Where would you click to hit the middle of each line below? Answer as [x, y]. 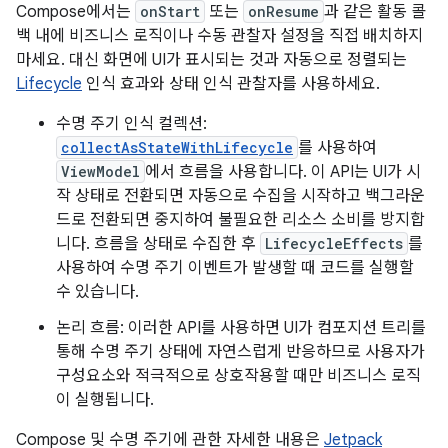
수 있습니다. [97, 291]
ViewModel [100, 171]
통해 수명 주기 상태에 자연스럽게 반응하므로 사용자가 [240, 351]
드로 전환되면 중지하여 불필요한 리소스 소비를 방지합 [240, 219]
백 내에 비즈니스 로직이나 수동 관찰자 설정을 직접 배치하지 [219, 35]
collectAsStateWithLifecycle [177, 147]
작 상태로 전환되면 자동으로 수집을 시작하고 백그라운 [240, 195]
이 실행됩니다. [105, 399]
